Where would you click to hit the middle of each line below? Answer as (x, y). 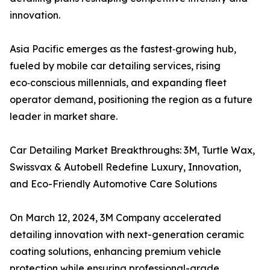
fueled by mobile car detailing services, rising (115, 66)
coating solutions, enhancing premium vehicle (115, 252)
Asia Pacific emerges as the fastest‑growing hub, (123, 49)
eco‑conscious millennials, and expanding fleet (118, 83)
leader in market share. (64, 117)
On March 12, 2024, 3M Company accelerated (115, 218)
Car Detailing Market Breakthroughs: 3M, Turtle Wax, (132, 150)
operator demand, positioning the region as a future (131, 100)
